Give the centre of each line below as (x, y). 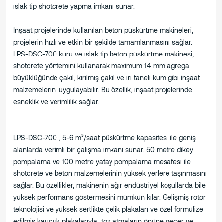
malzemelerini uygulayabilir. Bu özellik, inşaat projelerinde (103, 90)
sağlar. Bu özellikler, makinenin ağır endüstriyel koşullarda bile (110, 185)
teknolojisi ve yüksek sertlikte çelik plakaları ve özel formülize (108, 209)
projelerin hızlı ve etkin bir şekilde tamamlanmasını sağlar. (103, 42)
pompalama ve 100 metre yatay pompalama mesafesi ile (102, 162)
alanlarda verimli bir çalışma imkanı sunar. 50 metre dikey (103, 150)
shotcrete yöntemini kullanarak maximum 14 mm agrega (101, 66)
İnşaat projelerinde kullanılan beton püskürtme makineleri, (103, 30)
